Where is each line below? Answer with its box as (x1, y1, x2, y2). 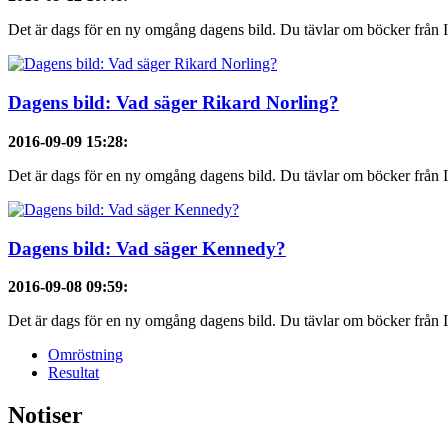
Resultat (48, 364, 99, 382)
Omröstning (48, 346, 123, 364)
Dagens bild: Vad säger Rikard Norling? (8, 92, 339, 114)
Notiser (8, 402, 83, 429)
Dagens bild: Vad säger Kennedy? (8, 237, 286, 259)
